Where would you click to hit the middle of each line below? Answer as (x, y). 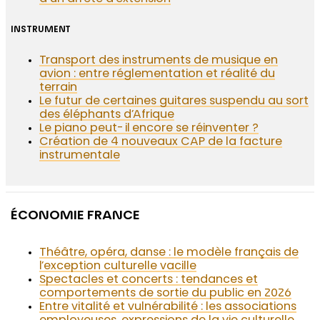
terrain (59, 88)
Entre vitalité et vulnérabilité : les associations (168, 307)
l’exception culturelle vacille (118, 267)
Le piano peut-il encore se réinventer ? (149, 129)
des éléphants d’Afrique (107, 115)
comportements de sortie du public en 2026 (166, 294)
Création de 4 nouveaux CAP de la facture (161, 142)
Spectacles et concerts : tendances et (149, 280)
